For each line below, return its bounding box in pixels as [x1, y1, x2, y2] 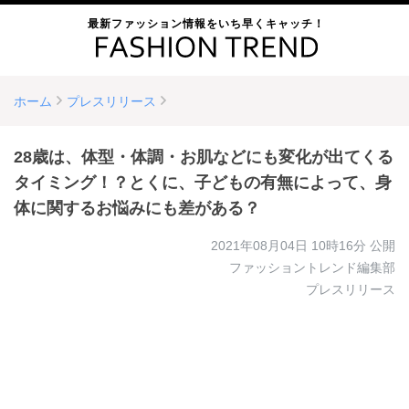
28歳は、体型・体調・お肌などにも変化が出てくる [14, 148, 393, 166]
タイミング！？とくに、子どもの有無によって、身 [14, 173, 392, 192]
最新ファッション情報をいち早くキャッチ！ [88, 17, 326, 30]
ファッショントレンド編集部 [229, 260, 395, 275]
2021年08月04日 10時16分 [211, 238, 366, 253]
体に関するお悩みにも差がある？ [14, 199, 260, 217]
